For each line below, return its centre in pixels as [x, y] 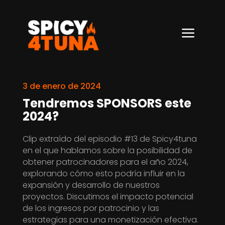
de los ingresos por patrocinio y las [91, 208]
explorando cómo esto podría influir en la [103, 173]
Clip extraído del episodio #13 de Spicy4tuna [109, 139]
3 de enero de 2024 [62, 86]
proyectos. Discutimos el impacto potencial [108, 196]
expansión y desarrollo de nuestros [91, 185]
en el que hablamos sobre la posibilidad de [107, 150]
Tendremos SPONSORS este [107, 103]
